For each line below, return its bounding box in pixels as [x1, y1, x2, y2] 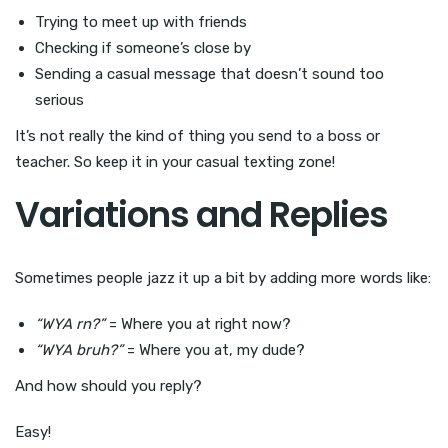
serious [35, 91, 84, 110]
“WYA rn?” [35, 314, 105, 333]
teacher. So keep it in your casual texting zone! [15, 153, 335, 172]
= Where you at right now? [105, 314, 291, 333]
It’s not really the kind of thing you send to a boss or [15, 127, 380, 146]
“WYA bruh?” [35, 340, 123, 359]
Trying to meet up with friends [35, 13, 247, 32]
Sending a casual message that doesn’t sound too [35, 65, 384, 84]
